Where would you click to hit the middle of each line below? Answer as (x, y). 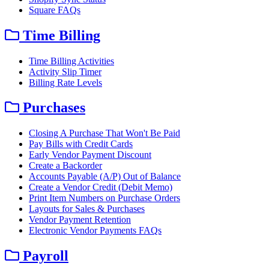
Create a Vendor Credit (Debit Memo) (101, 187)
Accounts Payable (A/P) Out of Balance (105, 177)
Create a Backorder (65, 166)
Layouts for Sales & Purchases (87, 209)
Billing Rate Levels (65, 82)
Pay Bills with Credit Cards (81, 144)
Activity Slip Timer (65, 71)
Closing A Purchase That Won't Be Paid (104, 133)
